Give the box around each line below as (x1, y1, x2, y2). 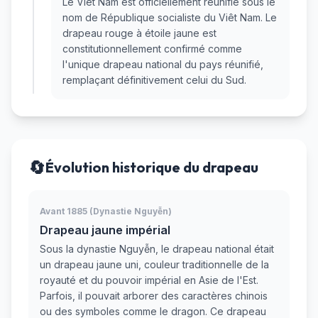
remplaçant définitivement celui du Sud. (62, 74, 246, 87)
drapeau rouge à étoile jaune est (62, 27, 216, 40)
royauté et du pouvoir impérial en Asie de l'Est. (40, 274, 258, 287)
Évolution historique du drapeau (45, 158, 258, 177)
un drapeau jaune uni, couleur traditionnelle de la (40, 258, 269, 271)
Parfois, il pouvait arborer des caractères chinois (40, 290, 268, 302)
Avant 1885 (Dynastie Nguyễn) (40, 206, 172, 217)
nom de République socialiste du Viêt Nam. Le (62, 11, 277, 24)
